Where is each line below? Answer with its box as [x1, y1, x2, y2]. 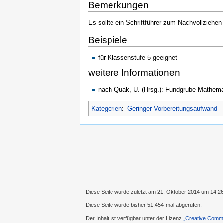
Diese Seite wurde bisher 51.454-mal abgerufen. [86, 202, 202, 208]
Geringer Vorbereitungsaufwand [127, 105, 218, 112]
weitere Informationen [88, 67, 180, 78]
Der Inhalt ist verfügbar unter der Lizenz [86, 215, 183, 221]
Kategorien [91, 105, 122, 112]
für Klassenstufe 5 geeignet [98, 53, 178, 61]
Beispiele [88, 34, 127, 45]
